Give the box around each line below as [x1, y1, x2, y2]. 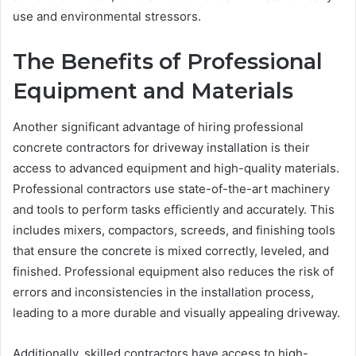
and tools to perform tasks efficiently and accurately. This [13, 201, 335, 217]
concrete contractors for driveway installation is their [13, 139, 310, 155]
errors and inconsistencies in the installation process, [13, 284, 314, 300]
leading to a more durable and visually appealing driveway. [13, 304, 340, 320]
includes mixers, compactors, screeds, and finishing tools [13, 222, 335, 238]
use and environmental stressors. [13, 9, 201, 25]
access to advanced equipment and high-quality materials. [13, 160, 339, 176]
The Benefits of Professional [13, 48, 323, 75]
